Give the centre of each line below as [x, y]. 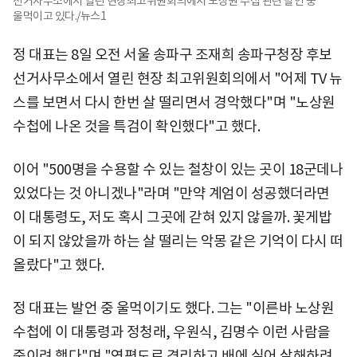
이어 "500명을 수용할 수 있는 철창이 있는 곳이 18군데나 [178, 169]
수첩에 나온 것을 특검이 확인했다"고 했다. [136, 126]
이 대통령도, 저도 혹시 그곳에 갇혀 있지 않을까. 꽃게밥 [172, 217]
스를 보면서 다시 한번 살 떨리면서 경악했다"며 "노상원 [174, 102]
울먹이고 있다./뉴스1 [59, 16]
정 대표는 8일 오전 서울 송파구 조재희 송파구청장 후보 [173, 54]
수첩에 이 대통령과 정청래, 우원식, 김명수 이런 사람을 [172, 331]
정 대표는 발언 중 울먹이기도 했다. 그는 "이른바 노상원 [173, 308]
